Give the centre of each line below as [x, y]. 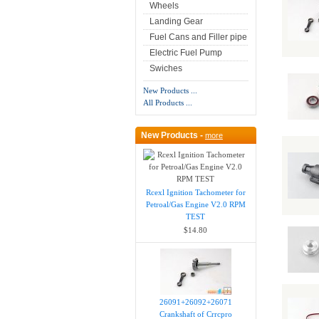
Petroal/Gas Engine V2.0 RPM [195, 205]
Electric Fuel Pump [185, 53]
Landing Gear [176, 22]
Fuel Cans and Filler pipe [198, 37]
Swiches [166, 69]
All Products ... [167, 103]
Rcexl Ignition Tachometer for [195, 193]
